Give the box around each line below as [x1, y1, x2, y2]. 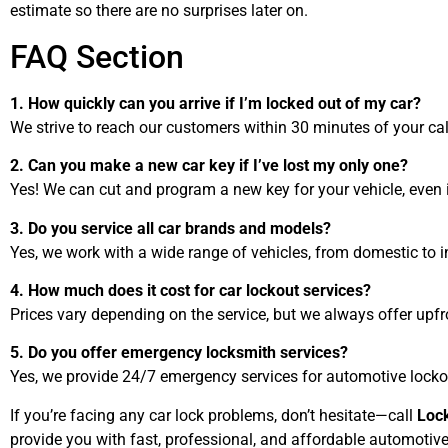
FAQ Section [10, 37, 184, 76]
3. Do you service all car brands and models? [10, 218, 331, 238]
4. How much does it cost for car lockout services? [10, 281, 371, 301]
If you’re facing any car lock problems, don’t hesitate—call [10, 405, 417, 425]
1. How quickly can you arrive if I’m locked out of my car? [10, 93, 421, 113]
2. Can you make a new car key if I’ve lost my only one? [10, 156, 408, 176]
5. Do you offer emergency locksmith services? [10, 343, 348, 363]
